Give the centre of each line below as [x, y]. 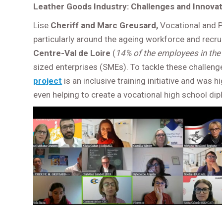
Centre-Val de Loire [72, 53]
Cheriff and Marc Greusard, [106, 26]
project [48, 81]
